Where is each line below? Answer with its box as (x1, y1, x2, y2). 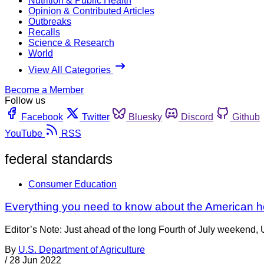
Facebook (21, 111, 63, 122)
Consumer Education (28, 179, 117, 189)
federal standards (5, 150, 113, 167)
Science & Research (28, 37, 114, 48)
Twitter (82, 111, 110, 122)
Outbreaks (28, 16, 71, 27)
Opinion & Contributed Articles (28, 5, 154, 16)
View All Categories (28, 64, 113, 75)
